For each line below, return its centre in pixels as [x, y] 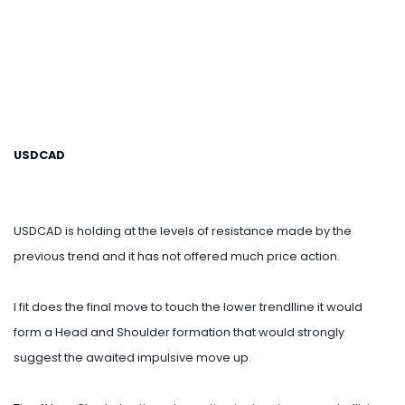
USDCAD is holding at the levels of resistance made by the [183, 231]
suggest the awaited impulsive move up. [132, 358]
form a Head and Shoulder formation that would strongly [179, 333]
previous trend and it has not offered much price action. [177, 257]
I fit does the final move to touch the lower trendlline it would [188, 307]
